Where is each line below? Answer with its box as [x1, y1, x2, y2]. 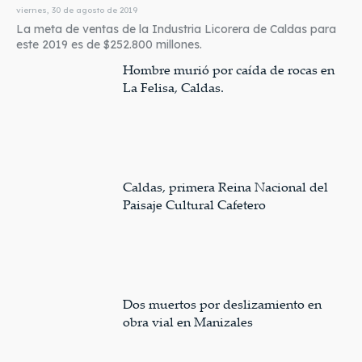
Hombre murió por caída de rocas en [123, 61, 335, 79]
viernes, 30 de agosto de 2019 [16, 5, 137, 16]
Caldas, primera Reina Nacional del [123, 178, 329, 196]
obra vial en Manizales [123, 312, 254, 330]
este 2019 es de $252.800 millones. [16, 37, 202, 53]
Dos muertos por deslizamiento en [123, 294, 322, 313]
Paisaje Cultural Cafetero [123, 196, 267, 213]
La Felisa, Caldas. [123, 78, 225, 97]
